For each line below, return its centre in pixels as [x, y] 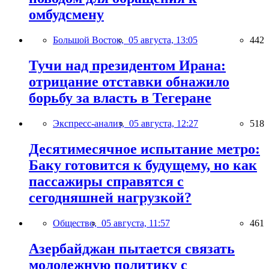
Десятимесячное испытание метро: [144, 149]
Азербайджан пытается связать [132, 248]
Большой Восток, [91, 40]
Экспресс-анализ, [91, 124]
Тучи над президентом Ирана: [127, 66]
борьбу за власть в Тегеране [120, 98]
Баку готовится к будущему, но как [143, 165]
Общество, [77, 223]
